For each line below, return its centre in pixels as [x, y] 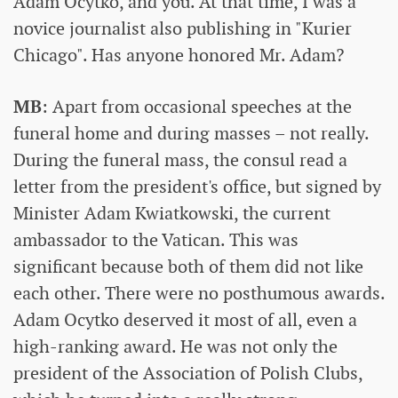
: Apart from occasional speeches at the [197, 107]
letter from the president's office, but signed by [197, 187]
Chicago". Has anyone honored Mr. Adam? [179, 56]
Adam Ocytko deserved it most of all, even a [185, 320]
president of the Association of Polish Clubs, [188, 374]
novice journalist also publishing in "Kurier [183, 29]
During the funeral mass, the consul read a [180, 160]
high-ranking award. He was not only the [175, 347]
